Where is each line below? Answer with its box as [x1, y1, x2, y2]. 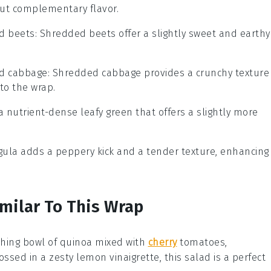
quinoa [59, 236, 93, 248]
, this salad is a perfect [159, 251, 266, 263]
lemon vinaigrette [76, 251, 160, 263]
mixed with [92, 236, 148, 248]
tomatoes [177, 236, 225, 248]
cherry [148, 236, 177, 248]
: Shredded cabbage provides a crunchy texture [47, 67, 269, 79]
